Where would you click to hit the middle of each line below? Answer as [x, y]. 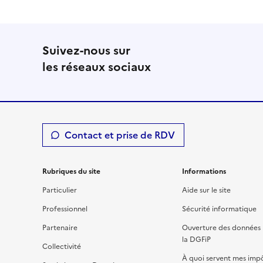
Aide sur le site [206, 190]
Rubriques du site [71, 171]
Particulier [60, 190]
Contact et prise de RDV [120, 135]
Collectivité [62, 247]
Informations [204, 171]
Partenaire [60, 228]
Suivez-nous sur [86, 50]
